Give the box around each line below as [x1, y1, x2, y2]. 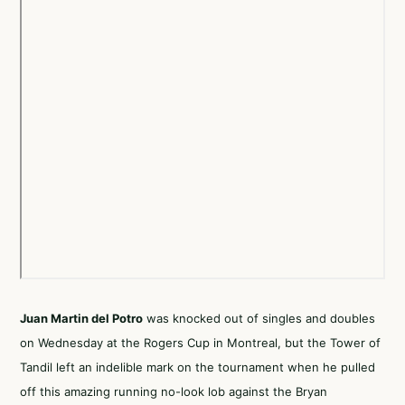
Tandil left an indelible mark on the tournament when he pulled [20, 360, 375, 374]
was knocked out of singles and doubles [143, 311, 375, 325]
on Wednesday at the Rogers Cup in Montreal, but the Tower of [20, 335, 381, 350]
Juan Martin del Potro [20, 311, 143, 325]
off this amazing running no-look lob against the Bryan [20, 384, 327, 399]
